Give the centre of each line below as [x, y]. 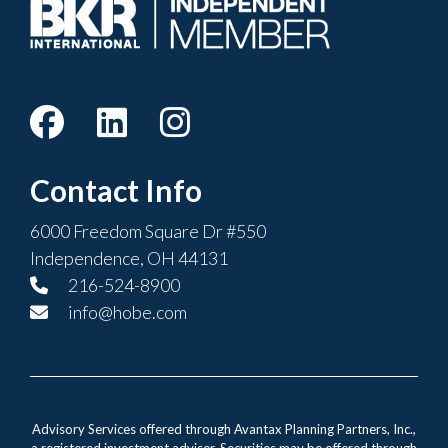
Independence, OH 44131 [129, 257]
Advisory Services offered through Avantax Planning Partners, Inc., [224, 428]
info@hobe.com [126, 311]
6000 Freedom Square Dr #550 [148, 230]
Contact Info [116, 189]
